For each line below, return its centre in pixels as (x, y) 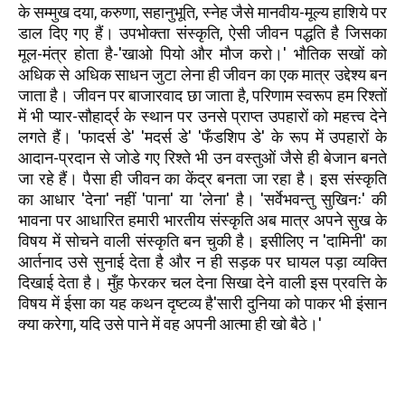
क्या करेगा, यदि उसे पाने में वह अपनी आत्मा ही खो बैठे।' (170, 324)
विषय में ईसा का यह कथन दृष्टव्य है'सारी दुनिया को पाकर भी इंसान (202, 303)
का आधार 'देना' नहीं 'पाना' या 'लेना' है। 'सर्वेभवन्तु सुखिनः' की (202, 199)
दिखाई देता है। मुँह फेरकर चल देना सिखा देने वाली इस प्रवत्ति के (202, 283)
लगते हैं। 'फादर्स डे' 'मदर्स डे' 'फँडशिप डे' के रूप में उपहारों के (202, 137)
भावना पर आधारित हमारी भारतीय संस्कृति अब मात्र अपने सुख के (202, 220)
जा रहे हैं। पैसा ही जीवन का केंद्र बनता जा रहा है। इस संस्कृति (202, 179)
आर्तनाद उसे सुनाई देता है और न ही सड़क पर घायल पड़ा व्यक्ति (202, 262)
